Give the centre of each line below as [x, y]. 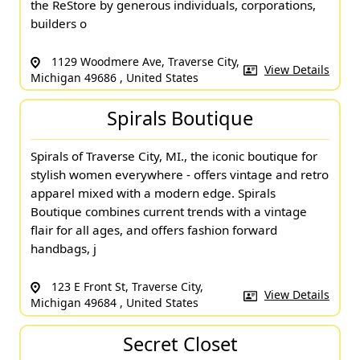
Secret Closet [180, 344]
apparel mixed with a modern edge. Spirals [153, 193]
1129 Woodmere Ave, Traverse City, [144, 61]
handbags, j [63, 249]
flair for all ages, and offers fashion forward [154, 230]
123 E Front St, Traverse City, [126, 287]
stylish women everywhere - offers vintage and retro [180, 175]
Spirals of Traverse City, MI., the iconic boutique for [174, 156]
